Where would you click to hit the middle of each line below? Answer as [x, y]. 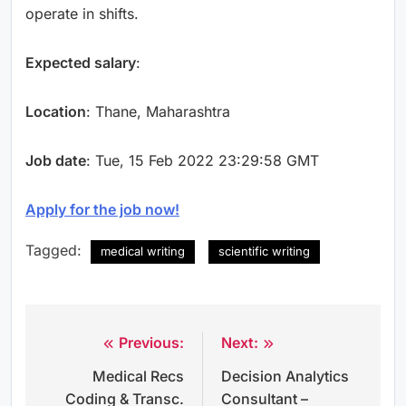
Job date [56, 160]
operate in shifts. [82, 13]
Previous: [151, 342]
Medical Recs [138, 376]
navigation [92, 379]
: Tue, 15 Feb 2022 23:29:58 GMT [203, 160]
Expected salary [81, 62]
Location [56, 111]
